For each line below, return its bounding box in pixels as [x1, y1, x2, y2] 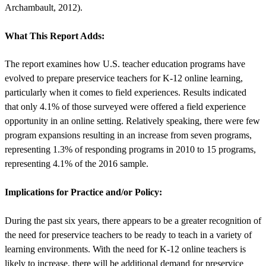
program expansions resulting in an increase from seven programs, [5, 130, 252, 141]
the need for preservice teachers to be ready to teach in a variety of [5, 229, 252, 240]
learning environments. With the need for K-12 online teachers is [5, 243, 246, 254]
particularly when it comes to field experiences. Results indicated [5, 87, 246, 98]
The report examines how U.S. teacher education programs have [5, 59, 245, 69]
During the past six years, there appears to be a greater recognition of [5, 215, 261, 226]
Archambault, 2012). [5, 2, 83, 12]
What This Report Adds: [5, 30, 104, 41]
